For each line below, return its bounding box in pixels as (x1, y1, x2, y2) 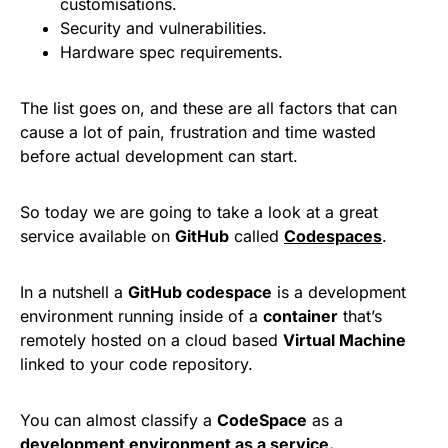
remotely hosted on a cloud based (20, 329, 283, 350)
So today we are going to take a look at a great (20, 201, 378, 222)
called (229, 225, 284, 246)
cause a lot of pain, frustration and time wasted (20, 121, 376, 142)
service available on (20, 225, 175, 246)
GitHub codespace (128, 281, 272, 302)
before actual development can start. (20, 145, 298, 166)
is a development (272, 281, 406, 302)
